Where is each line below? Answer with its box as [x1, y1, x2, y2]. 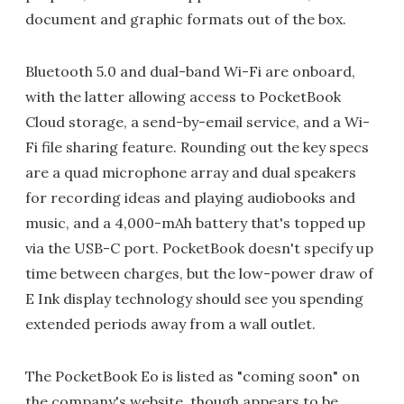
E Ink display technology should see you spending [25, 289, 363, 308]
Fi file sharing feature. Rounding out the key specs [25, 137, 369, 156]
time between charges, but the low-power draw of [25, 263, 373, 282]
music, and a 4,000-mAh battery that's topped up [25, 213, 365, 232]
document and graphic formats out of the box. [25, 9, 346, 28]
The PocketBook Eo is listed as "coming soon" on [25, 366, 360, 385]
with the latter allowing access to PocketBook [25, 87, 341, 106]
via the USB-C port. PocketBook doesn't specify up [25, 238, 373, 257]
